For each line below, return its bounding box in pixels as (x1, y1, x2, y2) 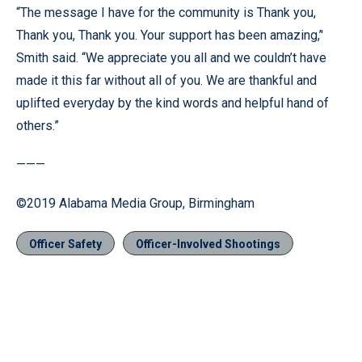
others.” (16, 118, 59, 133)
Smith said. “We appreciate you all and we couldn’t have (16, 50, 326, 65)
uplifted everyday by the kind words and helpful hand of (16, 95, 329, 111)
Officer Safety (29, 238, 102, 250)
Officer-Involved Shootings (136, 238, 280, 250)
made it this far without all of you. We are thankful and (16, 73, 317, 88)
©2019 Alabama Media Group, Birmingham (16, 196, 255, 211)
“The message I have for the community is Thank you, (16, 5, 316, 20)
